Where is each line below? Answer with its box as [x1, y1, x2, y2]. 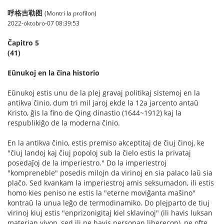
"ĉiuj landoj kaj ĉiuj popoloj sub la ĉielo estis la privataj [7, 147, 191, 157]
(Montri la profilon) [44, 8, 96, 17]
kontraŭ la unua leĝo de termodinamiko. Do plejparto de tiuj [7, 197, 209, 207]
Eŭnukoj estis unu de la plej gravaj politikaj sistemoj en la [7, 87, 200, 97]
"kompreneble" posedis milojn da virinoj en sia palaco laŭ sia [7, 167, 212, 177]
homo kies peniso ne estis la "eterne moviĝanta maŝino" [7, 187, 195, 197]
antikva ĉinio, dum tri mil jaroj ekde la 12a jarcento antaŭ [7, 97, 198, 107]
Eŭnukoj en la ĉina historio [7, 67, 99, 77]
